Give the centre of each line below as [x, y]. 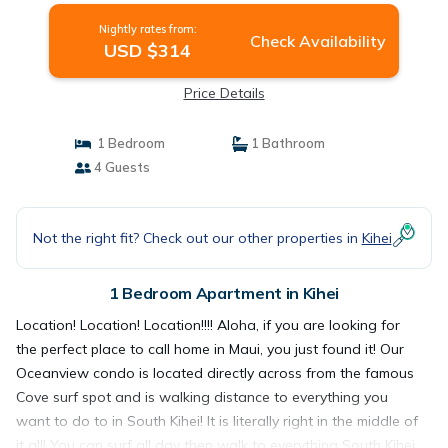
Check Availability [317, 41]
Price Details [224, 93]
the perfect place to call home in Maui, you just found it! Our [210, 349]
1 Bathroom [286, 143]
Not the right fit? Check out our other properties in [197, 237]
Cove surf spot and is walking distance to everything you [202, 397]
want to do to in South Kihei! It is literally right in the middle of [217, 421]
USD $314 [148, 50]
